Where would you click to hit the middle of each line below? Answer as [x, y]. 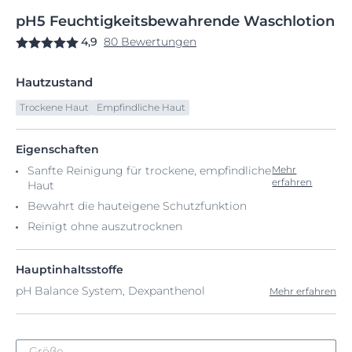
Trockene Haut [54, 107]
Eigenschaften [57, 149]
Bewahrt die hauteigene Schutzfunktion [137, 206]
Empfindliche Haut [141, 107]
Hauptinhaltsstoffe [70, 269]
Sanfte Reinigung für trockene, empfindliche [149, 170]
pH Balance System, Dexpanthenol [110, 291]
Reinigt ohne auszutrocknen [105, 226]
